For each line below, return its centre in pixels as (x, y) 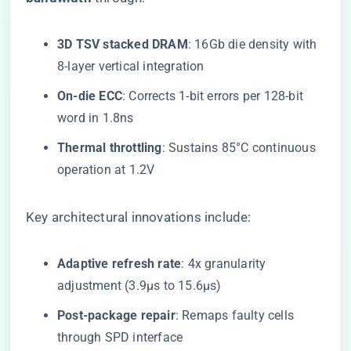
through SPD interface (120, 337)
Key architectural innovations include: (139, 217)
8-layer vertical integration (131, 66)
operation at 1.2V (106, 170)
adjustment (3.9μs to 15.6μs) (139, 286)
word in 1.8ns (96, 118)
